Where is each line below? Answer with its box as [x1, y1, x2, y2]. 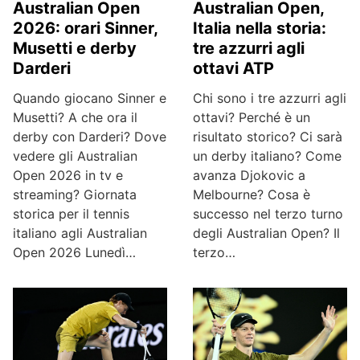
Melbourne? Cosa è [193, 186, 310, 202]
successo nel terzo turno [193, 206, 343, 222]
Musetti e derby [13, 38, 137, 58]
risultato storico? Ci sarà [193, 129, 342, 145]
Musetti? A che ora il [13, 108, 137, 125]
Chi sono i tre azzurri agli [193, 90, 346, 106]
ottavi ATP [193, 59, 274, 78]
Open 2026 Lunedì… [13, 243, 136, 260]
